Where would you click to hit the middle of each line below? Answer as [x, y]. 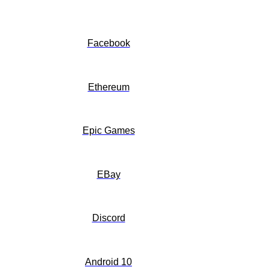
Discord [108, 218]
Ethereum [108, 87]
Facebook [108, 43]
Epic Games [108, 131]
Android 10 [108, 262]
